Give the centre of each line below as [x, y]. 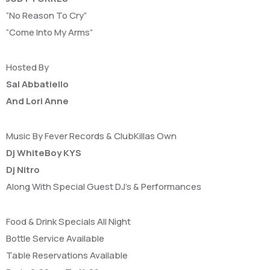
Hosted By [27, 67]
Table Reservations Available [67, 255]
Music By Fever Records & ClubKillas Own [91, 136]
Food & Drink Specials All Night [68, 221]
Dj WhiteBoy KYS [44, 152]
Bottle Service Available [55, 238]
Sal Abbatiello [37, 84]
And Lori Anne [37, 101]
